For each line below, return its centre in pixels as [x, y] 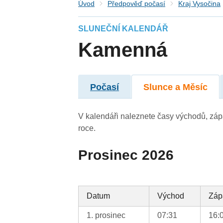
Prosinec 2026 [126, 155]
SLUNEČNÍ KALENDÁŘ [123, 29]
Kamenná [123, 50]
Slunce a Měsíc [176, 87]
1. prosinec [106, 215]
